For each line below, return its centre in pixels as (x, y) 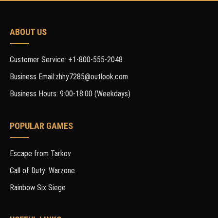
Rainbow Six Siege (38, 188)
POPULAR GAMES (41, 126)
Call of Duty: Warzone (42, 171)
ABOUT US (28, 32)
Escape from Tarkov (40, 154)
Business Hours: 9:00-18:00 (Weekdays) (70, 94)
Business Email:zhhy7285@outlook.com (69, 77)
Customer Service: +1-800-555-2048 (66, 60)
